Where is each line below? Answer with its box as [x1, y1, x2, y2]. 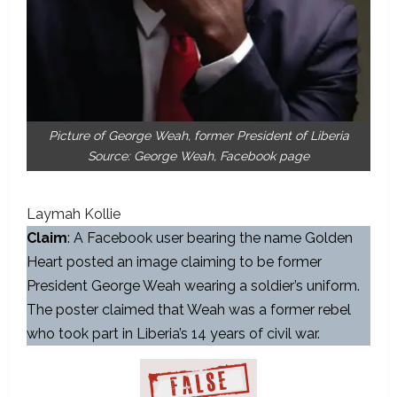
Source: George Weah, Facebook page [88, 149, 309, 163]
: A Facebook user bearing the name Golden [67, 230, 353, 246]
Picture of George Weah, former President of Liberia [48, 128, 349, 143]
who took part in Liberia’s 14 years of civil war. [27, 325, 323, 342]
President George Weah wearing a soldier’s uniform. [27, 277, 360, 294]
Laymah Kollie [27, 206, 121, 222]
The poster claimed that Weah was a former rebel [27, 301, 351, 318]
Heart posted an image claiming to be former [27, 253, 322, 270]
